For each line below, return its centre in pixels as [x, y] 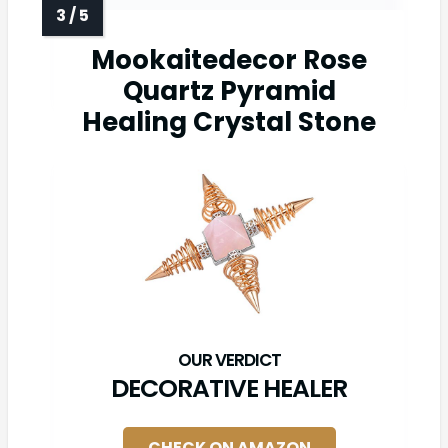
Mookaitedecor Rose [229, 59]
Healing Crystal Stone [229, 121]
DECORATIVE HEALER [229, 388]
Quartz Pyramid [229, 90]
